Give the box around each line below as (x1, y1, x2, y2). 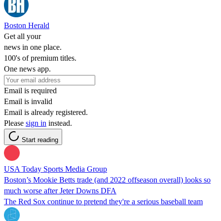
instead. (46, 118, 72, 127)
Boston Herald (4, 21, 49, 30)
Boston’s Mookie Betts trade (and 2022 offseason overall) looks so (4, 175, 211, 184)
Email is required (4, 86, 57, 95)
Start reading (22, 136, 58, 144)
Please (4, 118, 26, 127)
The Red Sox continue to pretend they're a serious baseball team (4, 197, 203, 206)
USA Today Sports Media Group (4, 164, 107, 173)
